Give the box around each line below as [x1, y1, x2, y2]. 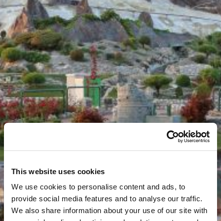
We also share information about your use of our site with [11, 206, 208, 215]
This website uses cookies [11, 167, 105, 176]
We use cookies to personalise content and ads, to [11, 183, 185, 191]
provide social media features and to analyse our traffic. [11, 194, 203, 203]
